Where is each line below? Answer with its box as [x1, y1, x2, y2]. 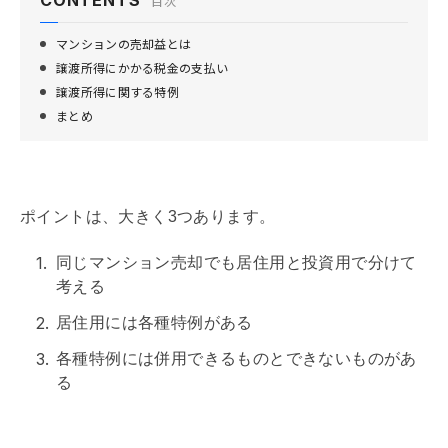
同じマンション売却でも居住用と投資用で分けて [56, 253, 417, 271]
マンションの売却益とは [56, 34, 192, 52]
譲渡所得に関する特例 [56, 82, 180, 100]
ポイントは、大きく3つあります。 [20, 207, 276, 225]
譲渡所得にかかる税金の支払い [56, 58, 229, 76]
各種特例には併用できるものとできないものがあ [56, 349, 417, 367]
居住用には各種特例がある [56, 313, 253, 331]
